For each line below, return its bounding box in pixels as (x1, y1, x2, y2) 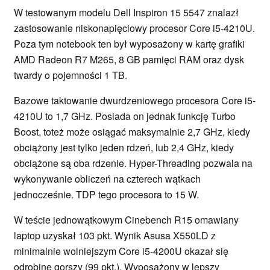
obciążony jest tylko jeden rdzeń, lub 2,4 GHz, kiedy (14, 140, 234, 155)
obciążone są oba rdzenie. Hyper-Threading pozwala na (14, 156, 253, 171)
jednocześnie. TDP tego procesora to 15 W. (14, 187, 201, 202)
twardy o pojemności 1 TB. (14, 68, 130, 83)
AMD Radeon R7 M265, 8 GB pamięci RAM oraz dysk (14, 52, 244, 67)
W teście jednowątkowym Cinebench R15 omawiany (14, 213, 239, 227)
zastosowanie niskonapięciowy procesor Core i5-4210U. (14, 21, 255, 36)
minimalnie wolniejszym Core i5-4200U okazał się (14, 244, 228, 259)
